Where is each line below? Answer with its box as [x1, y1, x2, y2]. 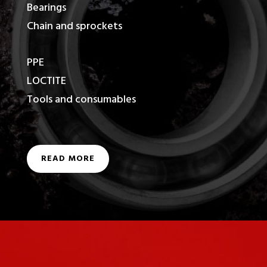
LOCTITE [26, 73, 66, 91]
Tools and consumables [26, 91, 136, 109]
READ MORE [41, 152, 95, 166]
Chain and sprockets [26, 18, 122, 36]
